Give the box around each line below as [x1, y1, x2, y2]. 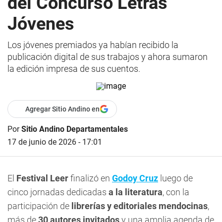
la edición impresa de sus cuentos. [7, 63, 140, 74]
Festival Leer [16, 173, 68, 183]
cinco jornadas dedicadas [7, 187, 107, 197]
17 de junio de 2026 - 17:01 [7, 137, 102, 147]
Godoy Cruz [112, 173, 158, 183]
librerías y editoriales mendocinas [71, 201, 208, 211]
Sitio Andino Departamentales [21, 124, 128, 134]
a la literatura [107, 187, 163, 197]
